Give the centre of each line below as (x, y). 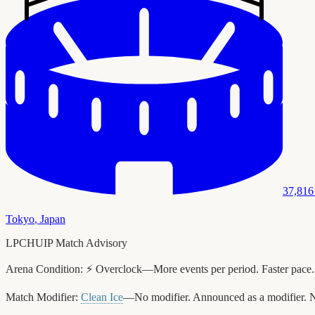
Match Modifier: (42, 297)
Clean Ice (102, 297)
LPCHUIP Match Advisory (66, 243)
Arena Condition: (44, 269)
